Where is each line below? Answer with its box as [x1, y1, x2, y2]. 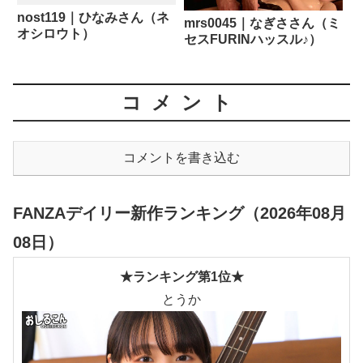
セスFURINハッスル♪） [183, 32, 322, 47]
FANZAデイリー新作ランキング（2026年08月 [13, 204, 346, 223]
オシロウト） [17, 26, 95, 41]
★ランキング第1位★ [119, 270, 244, 284]
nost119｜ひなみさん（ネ [17, 10, 169, 24]
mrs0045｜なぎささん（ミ [183, 16, 340, 31]
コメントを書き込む [123, 150, 240, 164]
